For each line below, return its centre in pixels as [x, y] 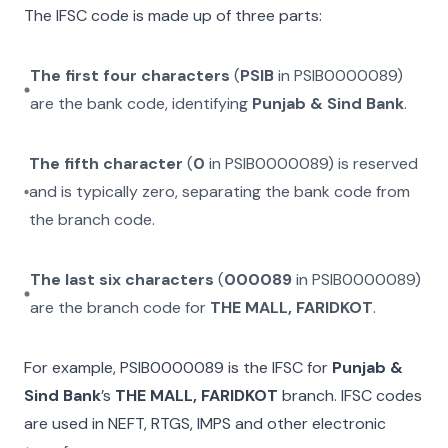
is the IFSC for [276, 367]
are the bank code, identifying [141, 103]
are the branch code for [120, 307]
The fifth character [106, 163]
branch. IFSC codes [350, 395]
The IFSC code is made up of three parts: [173, 15]
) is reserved [373, 163]
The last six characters [122, 279]
